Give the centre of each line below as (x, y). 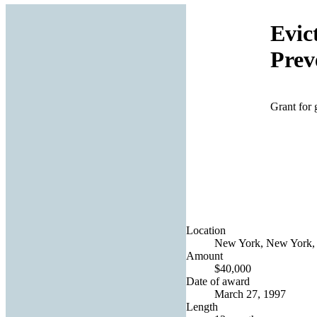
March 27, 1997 (250, 294)
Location (206, 230)
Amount (204, 255)
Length (202, 306)
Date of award (218, 281)
